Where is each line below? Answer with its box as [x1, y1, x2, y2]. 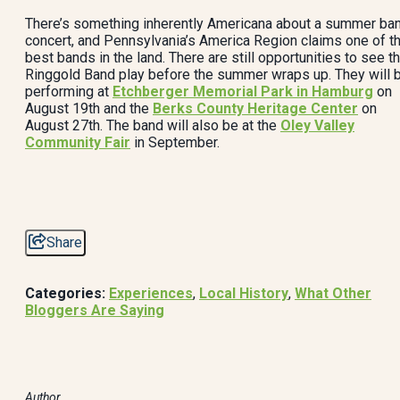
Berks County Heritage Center [153, 100, 358, 117]
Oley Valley [280, 117, 354, 134]
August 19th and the [25, 100, 153, 117]
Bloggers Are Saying [25, 302, 164, 319]
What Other [295, 285, 371, 302]
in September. [130, 134, 220, 151]
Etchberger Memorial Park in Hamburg [112, 83, 373, 100]
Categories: [25, 285, 105, 302]
